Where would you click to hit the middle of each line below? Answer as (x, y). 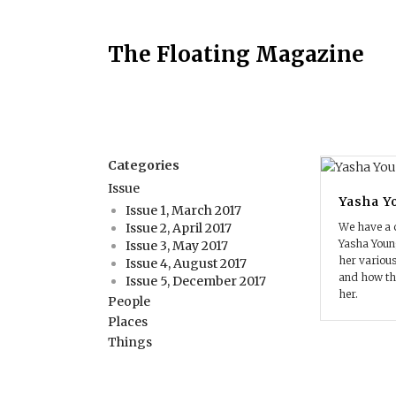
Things (130, 342)
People (129, 301)
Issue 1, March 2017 (183, 210)
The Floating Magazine (236, 54)
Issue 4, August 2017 (186, 263)
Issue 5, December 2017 (196, 281)
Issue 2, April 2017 (179, 228)
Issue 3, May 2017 (177, 246)
